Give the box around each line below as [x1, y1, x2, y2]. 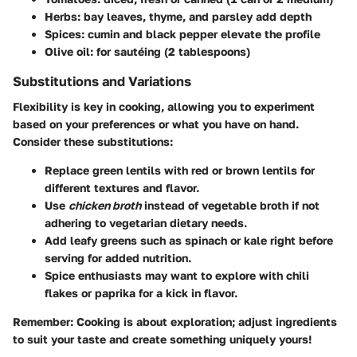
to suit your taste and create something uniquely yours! [13, 332, 312, 347]
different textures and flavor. [45, 181, 199, 195]
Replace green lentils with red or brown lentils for [45, 163, 315, 178]
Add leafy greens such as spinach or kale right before [45, 233, 333, 248]
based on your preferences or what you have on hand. [13, 117, 299, 131]
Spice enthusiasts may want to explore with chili [45, 269, 309, 283]
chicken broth [69, 198, 141, 213]
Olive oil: [45, 45, 93, 59]
